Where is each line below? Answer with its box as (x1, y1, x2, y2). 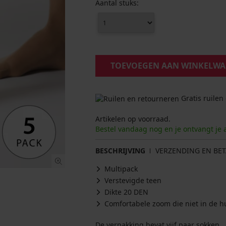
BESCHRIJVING (95, 146, 145, 156)
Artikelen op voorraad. (95, 114, 171, 124)
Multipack (104, 164, 138, 174)
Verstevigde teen (104, 176, 161, 186)
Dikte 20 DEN (104, 187, 148, 197)
